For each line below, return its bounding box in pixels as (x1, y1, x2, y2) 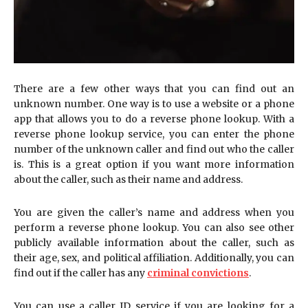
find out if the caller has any (14, 266, 147, 279)
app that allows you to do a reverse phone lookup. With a (14, 112, 294, 125)
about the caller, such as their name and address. (14, 173, 243, 186)
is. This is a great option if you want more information (14, 157, 294, 170)
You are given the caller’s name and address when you (14, 206, 294, 219)
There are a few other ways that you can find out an (14, 82, 294, 95)
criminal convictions (147, 266, 249, 279)
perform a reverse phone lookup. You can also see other (14, 221, 294, 234)
